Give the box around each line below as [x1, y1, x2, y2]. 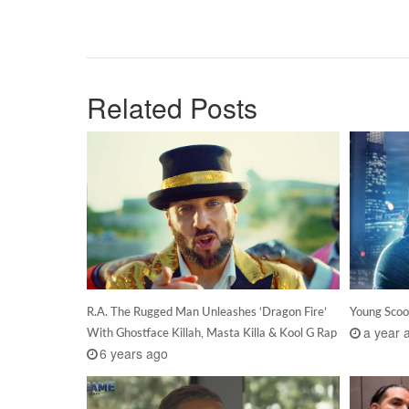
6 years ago [100, 343, 169, 362]
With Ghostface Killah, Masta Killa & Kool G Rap [86, 325, 337, 341]
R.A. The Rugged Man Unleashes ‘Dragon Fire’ [86, 304, 327, 320]
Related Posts [86, 88, 257, 128]
